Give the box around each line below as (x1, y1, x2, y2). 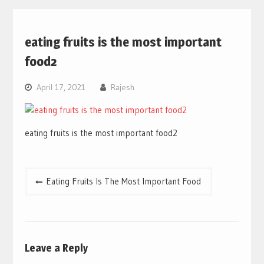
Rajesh (110, 81, 134, 93)
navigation (24, 185, 78, 200)
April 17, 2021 (36, 81, 85, 93)
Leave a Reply (24, 242, 88, 255)
